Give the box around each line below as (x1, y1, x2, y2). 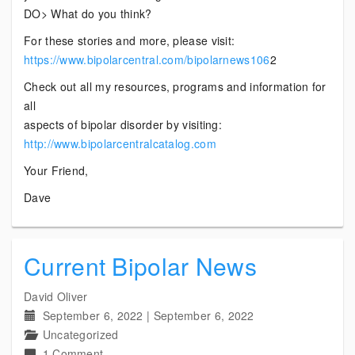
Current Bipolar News (24, 249, 257, 283)
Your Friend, (24, 162, 89, 178)
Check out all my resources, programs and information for (24, 78, 326, 94)
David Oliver (24, 288, 88, 304)
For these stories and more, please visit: (24, 32, 235, 48)
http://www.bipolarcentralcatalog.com (24, 136, 216, 151)
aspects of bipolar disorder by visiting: (24, 116, 222, 132)
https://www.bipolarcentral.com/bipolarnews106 (24, 52, 270, 67)
